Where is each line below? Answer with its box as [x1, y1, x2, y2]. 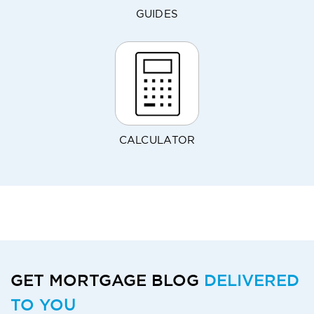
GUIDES [135, 10, 179, 20]
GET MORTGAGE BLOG [11, 271, 204, 289]
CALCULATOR [118, 136, 196, 146]
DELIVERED [204, 271, 299, 289]
